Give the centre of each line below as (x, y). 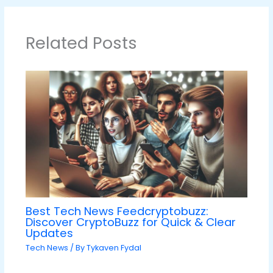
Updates (49, 233)
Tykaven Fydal (114, 248)
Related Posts (81, 43)
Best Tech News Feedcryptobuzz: (117, 211)
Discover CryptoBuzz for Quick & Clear (130, 222)
